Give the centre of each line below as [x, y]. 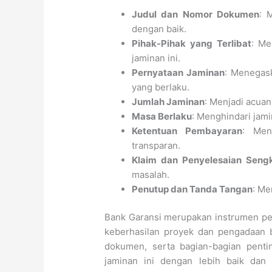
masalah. [151, 174]
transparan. [156, 145]
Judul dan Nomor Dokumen [196, 14]
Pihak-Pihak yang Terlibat [192, 43]
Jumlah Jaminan [168, 101]
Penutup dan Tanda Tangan [192, 189]
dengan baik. [159, 29]
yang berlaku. [161, 87]
